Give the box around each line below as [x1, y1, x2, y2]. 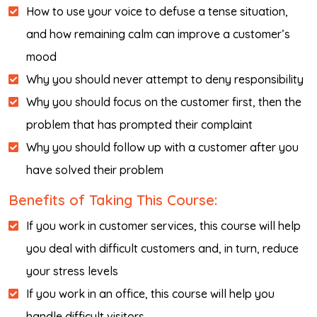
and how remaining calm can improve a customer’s [26, 27, 290, 41]
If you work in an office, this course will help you [26, 287, 275, 301]
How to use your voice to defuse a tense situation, [26, 4, 288, 18]
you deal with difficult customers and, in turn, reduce [26, 241, 299, 255]
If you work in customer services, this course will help [26, 219, 301, 233]
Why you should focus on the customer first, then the [26, 95, 301, 109]
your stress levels [26, 264, 118, 278]
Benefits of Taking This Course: [8, 191, 217, 209]
